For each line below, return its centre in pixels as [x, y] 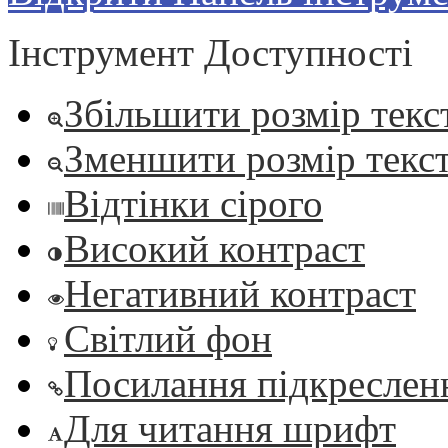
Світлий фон [168, 339]
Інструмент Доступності [210, 53]
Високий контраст [214, 249]
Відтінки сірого [193, 204]
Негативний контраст [240, 294]
